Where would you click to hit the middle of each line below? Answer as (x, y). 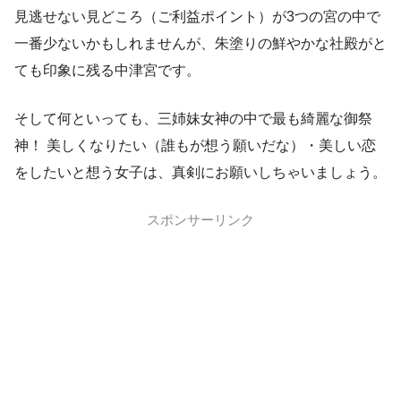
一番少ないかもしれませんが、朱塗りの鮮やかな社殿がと (200, 44)
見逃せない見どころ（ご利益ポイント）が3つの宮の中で (197, 17)
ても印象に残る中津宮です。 (107, 71)
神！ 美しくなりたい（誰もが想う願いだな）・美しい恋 (195, 146)
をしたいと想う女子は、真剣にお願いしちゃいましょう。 (200, 173)
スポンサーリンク (200, 220)
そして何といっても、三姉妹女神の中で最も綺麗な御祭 (193, 119)
